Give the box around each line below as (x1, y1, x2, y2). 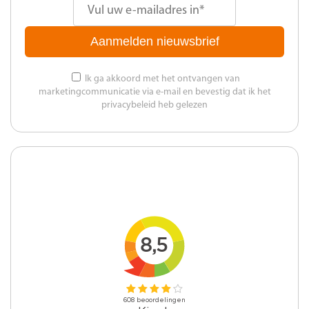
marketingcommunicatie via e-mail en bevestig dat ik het (38, 87, 271, 98)
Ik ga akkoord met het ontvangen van (83, 74, 240, 85)
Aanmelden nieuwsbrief (90, 34, 219, 49)
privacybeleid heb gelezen (101, 100, 208, 111)
